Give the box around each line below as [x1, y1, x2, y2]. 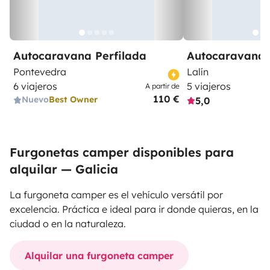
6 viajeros [13, 80, 57, 92]
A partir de [145, 81, 180, 90]
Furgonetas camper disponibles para [10, 145, 234, 160]
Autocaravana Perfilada [13, 49, 146, 63]
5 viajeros [187, 80, 231, 92]
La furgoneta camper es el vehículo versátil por [10, 189, 223, 201]
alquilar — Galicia [10, 162, 118, 177]
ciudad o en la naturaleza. [10, 218, 126, 230]
